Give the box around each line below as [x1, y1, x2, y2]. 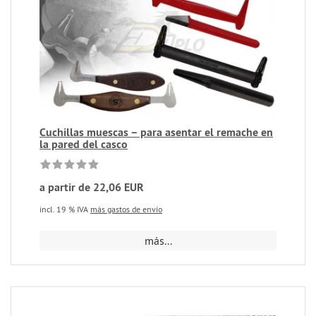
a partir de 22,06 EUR [39, 179, 144, 195]
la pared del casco [39, 136, 128, 152]
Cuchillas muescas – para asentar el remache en [39, 124, 273, 140]
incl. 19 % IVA [39, 203, 90, 214]
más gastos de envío [90, 203, 162, 214]
